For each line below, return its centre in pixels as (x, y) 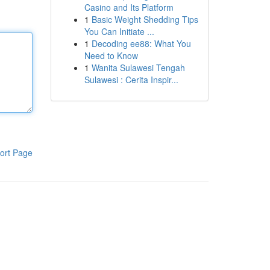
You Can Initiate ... (119, 31)
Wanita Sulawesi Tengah (138, 67)
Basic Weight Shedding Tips (145, 19)
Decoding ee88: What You (141, 43)
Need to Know (111, 55)
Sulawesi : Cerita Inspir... (131, 80)
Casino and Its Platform (129, 7)
